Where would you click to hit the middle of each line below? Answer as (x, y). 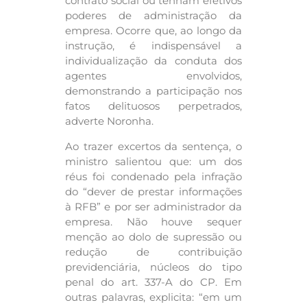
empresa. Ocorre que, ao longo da (153, 31)
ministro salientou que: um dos (153, 161)
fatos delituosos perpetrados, (153, 106)
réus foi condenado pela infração (153, 176)
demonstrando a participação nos (153, 91)
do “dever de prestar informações (153, 191)
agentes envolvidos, (153, 76)
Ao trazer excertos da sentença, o (153, 146)
